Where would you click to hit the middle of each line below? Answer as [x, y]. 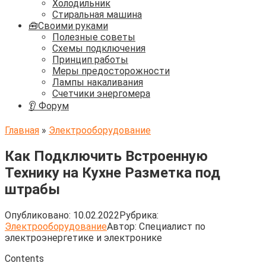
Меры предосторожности [111, 71]
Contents [24, 258]
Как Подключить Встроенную [106, 156]
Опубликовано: [38, 215]
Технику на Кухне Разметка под [113, 172]
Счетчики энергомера [101, 94]
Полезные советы [94, 37]
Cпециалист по [172, 226]
